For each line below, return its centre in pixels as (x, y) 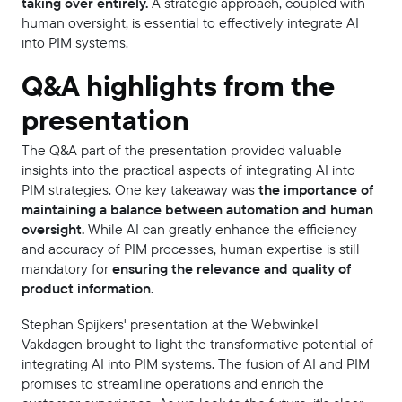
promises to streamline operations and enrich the (173, 384)
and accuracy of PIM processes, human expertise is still (191, 249)
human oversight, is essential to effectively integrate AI (190, 23)
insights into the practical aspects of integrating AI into (188, 170)
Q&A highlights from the (178, 87)
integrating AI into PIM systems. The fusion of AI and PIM (196, 364)
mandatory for (67, 269)
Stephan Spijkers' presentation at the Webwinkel (170, 325)
